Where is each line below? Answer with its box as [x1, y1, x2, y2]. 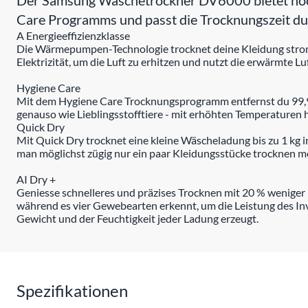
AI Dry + [16, 173, 56, 186]
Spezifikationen [16, 280, 128, 300]
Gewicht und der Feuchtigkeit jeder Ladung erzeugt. [16, 212, 258, 225]
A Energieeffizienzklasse [16, 29, 130, 42]
